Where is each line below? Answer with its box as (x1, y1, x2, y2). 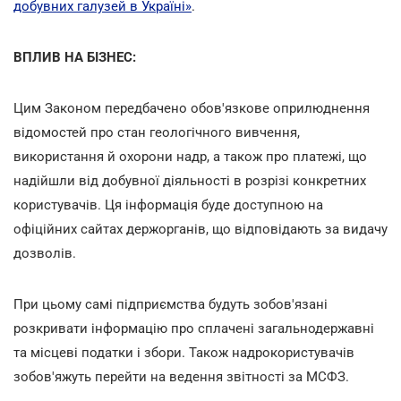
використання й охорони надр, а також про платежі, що (13, 148, 367, 165)
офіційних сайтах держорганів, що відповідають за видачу (13, 220, 388, 237)
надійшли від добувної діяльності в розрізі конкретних (13, 172, 366, 189)
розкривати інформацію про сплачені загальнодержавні (13, 320, 374, 337)
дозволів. (13, 244, 76, 261)
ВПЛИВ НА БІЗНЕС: (13, 48, 136, 65)
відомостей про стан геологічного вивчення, (13, 124, 300, 141)
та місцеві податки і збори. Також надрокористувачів (13, 344, 354, 361)
